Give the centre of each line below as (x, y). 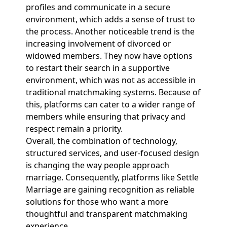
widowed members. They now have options (109, 56)
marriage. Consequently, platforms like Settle (112, 177)
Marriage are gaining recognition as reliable (110, 190)
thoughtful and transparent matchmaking (106, 214)
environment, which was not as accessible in (110, 80)
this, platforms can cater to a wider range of (110, 104)
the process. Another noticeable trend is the (110, 31)
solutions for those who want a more (97, 202)
